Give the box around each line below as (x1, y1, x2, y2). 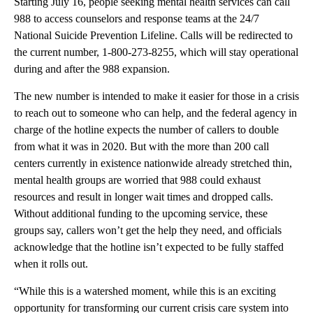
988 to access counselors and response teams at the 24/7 (14, 12, 259, 24)
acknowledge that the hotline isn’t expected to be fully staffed (14, 240, 284, 253)
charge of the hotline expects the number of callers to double (14, 123, 279, 136)
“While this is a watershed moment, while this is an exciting (14, 284, 276, 297)
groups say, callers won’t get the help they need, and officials (14, 224, 282, 236)
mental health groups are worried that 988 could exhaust (14, 173, 261, 186)
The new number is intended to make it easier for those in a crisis (14, 89, 299, 102)
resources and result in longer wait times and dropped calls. (14, 190, 273, 203)
